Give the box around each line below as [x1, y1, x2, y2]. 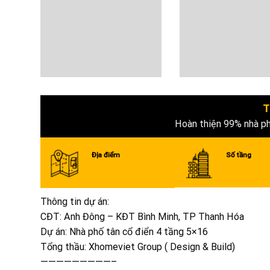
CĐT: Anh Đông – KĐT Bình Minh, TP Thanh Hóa [40, 211, 244, 223]
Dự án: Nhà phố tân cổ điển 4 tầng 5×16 [40, 226, 208, 238]
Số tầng [225, 151, 251, 160]
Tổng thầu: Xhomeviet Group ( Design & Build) [40, 241, 235, 253]
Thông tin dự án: [40, 196, 109, 208]
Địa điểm [91, 151, 120, 160]
